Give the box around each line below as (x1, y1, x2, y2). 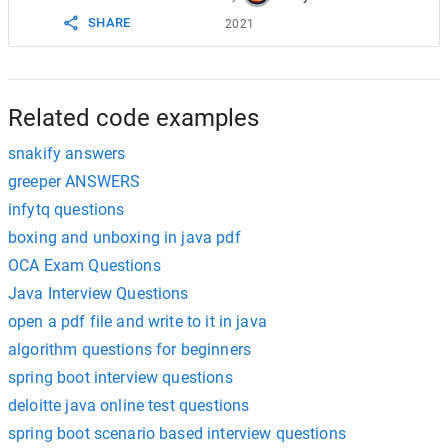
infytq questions (8, 199, 125, 219)
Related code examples (8, 103, 259, 132)
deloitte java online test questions (8, 395, 250, 415)
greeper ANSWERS (8, 171, 141, 191)
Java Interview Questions (8, 283, 189, 303)
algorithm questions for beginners (8, 339, 251, 359)
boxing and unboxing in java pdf (8, 227, 241, 247)
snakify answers (8, 143, 126, 163)
